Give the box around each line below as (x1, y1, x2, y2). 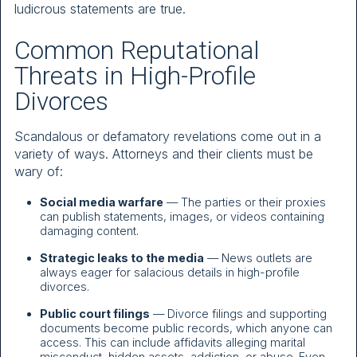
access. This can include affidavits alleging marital (40, 335, 305, 350)
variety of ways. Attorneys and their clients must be (14, 145, 313, 162)
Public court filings (40, 307, 150, 321)
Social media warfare (40, 195, 163, 210)
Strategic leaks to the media (40, 251, 204, 265)
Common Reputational (14, 35, 259, 65)
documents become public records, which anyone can (40, 321, 332, 335)
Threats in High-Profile (14, 61, 256, 91)
